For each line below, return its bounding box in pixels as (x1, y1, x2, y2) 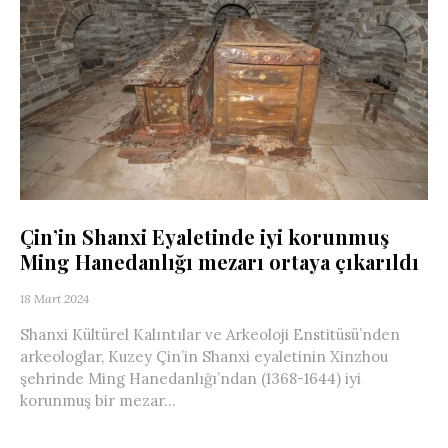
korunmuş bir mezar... (20, 391, 176, 411)
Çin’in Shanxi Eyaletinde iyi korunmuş (20, 223, 389, 251)
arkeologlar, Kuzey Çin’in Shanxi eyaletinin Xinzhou (20, 347, 388, 367)
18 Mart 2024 (20, 291, 89, 307)
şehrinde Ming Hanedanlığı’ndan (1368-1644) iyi (20, 369, 361, 389)
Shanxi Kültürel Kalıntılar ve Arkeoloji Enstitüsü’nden (20, 325, 400, 345)
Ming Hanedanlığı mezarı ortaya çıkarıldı (20, 248, 419, 276)
